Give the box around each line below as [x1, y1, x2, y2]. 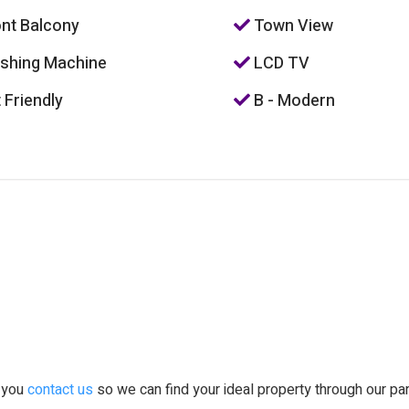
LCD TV [249, 51, 309, 76]
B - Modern [249, 89, 335, 113]
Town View [249, 14, 333, 38]
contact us [27, 379, 94, 401]
